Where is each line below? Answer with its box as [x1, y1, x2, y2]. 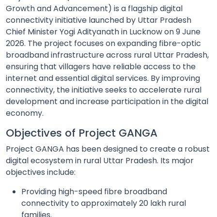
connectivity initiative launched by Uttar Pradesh [6, 14, 191, 26]
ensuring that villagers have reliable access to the [6, 61, 196, 72]
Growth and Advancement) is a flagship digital [6, 2, 183, 14]
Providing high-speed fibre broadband [21, 186, 167, 197]
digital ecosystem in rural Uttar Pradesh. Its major [6, 155, 194, 166]
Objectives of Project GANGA [6, 125, 157, 140]
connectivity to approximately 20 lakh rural [21, 197, 186, 209]
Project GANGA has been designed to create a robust [6, 143, 210, 155]
